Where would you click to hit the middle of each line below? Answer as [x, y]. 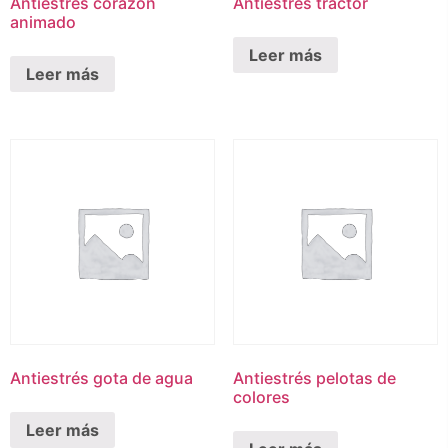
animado [43, 21]
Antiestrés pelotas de [314, 377]
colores [261, 396]
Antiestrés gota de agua [101, 377]
